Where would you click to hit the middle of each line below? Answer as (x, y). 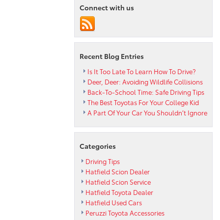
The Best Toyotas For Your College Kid (143, 102)
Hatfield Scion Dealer (118, 171)
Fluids (188, 22)
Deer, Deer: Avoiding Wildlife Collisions (145, 81)
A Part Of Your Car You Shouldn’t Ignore (147, 112)
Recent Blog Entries (112, 56)
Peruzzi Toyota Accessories (125, 212)
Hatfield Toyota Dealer (119, 192)
